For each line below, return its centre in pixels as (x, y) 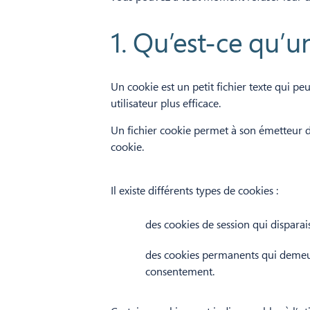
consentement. (180, 271)
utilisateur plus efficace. (166, 103)
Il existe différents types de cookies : (194, 190)
